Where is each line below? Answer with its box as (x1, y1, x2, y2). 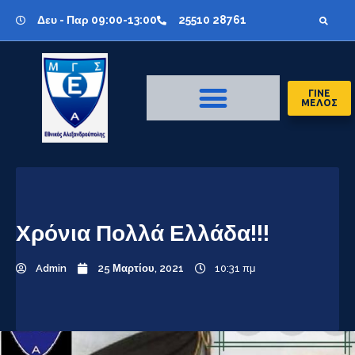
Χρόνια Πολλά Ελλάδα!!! (16, 220, 269, 246)
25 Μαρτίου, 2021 (97, 262, 184, 274)
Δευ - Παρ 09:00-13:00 (37, 13, 157, 26)
